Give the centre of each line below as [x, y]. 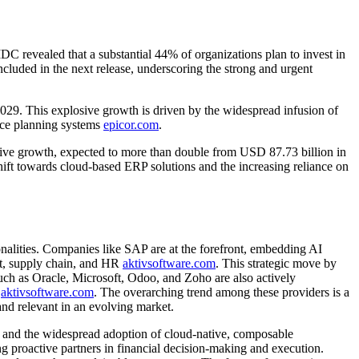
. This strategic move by [276, 263]
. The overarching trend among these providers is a [222, 292]
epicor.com [131, 124]
